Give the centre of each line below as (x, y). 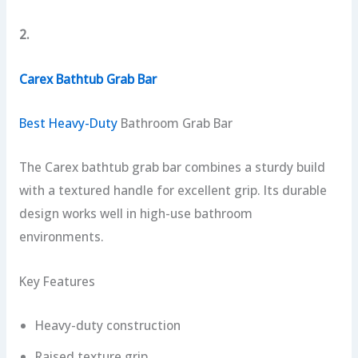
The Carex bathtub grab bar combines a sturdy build (172, 167)
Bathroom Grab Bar (175, 123)
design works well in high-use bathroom (135, 214)
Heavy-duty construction (107, 326)
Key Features (57, 281)
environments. (61, 237)
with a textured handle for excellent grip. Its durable (173, 191)
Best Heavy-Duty (68, 123)
